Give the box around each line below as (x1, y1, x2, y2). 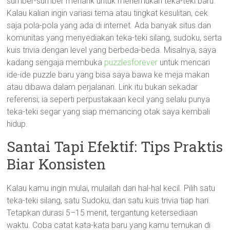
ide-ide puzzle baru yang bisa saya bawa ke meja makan (7, 70, 210, 80)
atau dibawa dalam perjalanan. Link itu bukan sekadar (7, 82, 198, 92)
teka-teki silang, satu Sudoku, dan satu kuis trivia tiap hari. (7, 196, 211, 205)
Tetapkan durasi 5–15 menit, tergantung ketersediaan (7, 208, 198, 218)
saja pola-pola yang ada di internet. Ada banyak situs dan (7, 21, 212, 30)
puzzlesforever (104, 57, 158, 67)
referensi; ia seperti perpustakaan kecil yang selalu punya (7, 94, 210, 104)
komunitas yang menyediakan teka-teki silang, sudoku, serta (7, 33, 222, 43)
